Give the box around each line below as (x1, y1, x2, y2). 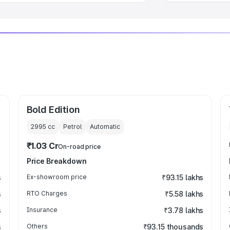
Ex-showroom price (26, 173, 87, 181)
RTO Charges (26, 189, 67, 197)
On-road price (58, 143, 101, 150)
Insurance (26, 206, 57, 214)
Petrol (63, 123, 82, 130)
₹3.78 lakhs (163, 206, 204, 215)
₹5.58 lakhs (164, 189, 204, 198)
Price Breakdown (26, 157, 87, 165)
